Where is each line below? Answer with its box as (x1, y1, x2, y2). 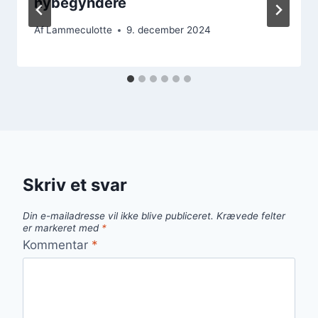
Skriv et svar (23, 175, 127, 196)
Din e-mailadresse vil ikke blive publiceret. (23, 210, 214, 222)
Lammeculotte (46, 24, 113, 36)
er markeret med (23, 222, 102, 234)
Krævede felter (216, 210, 285, 222)
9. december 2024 (126, 24, 212, 36)
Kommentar (23, 237, 92, 252)
